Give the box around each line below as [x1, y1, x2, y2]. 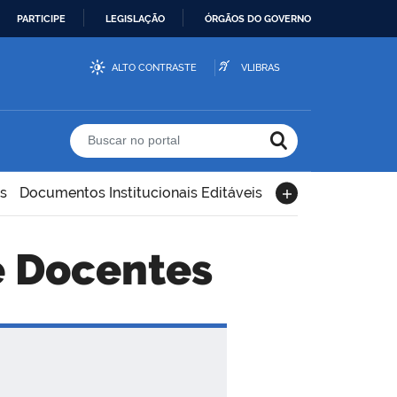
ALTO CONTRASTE [111, 61, 197, 74]
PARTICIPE [17, 12, 66, 25]
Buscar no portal [276, 141, 390, 159]
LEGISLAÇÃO [105, 12, 165, 25]
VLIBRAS [240, 61, 280, 74]
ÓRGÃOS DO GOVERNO [205, 12, 311, 25]
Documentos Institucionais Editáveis [19, 184, 262, 202]
